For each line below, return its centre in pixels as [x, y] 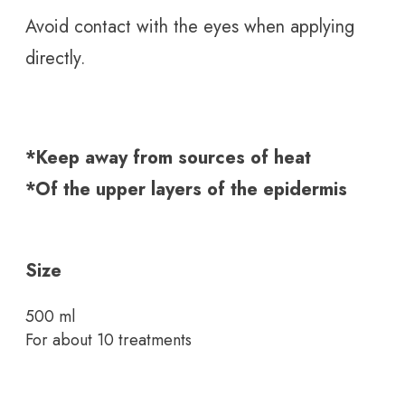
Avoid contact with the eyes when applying [190, 27]
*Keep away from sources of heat [168, 158]
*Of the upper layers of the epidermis [186, 190]
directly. [56, 59]
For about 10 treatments [108, 340]
